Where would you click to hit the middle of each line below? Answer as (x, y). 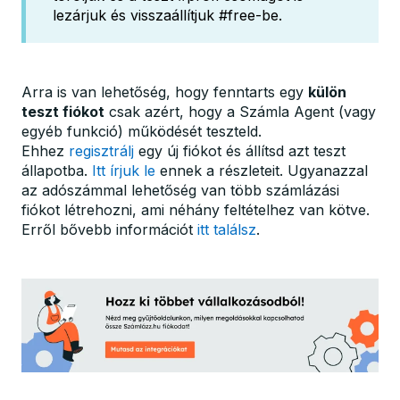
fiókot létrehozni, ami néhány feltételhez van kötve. (196, 209)
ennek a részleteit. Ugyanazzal (262, 170)
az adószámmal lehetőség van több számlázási (180, 190)
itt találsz (227, 229)
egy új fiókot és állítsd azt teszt (240, 150)
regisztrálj (101, 150)
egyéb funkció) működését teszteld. (142, 131)
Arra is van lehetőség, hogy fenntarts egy (165, 92)
